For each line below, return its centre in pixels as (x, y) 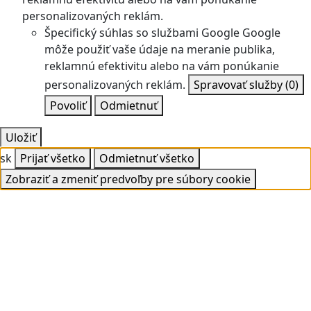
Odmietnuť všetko (147, 159)
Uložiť (21, 138)
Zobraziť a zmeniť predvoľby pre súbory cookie (128, 179)
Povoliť (68, 106)
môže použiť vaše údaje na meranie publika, (160, 50)
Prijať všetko (53, 159)
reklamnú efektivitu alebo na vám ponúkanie (162, 66)
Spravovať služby (239, 85)
